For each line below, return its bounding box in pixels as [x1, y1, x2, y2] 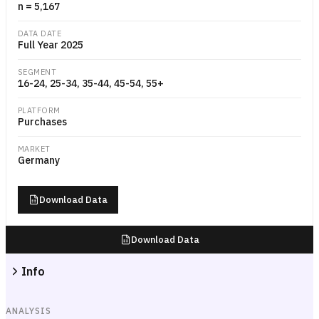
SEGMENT [18, 67, 57, 77]
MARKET [18, 144, 51, 154]
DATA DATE [18, 28, 61, 38]
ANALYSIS [6, 305, 51, 316]
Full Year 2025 [18, 38, 83, 51]
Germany [18, 154, 60, 167]
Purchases [18, 115, 67, 128]
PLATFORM [18, 105, 61, 115]
